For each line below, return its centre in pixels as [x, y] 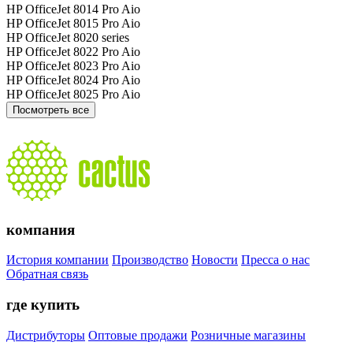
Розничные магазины [248, 335]
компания [41, 229]
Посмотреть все [51, 110]
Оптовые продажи [138, 335]
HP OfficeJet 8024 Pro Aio [73, 80]
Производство [150, 260]
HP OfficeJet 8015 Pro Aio [73, 23]
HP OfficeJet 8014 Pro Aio [73, 9]
